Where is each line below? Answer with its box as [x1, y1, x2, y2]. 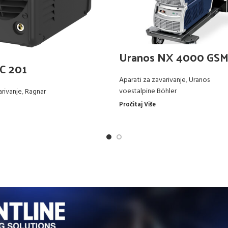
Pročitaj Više [119, 100, 156, 110]
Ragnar [24, 85, 46, 98]
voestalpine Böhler [119, 85, 177, 97]
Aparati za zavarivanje [119, 74, 186, 86]
